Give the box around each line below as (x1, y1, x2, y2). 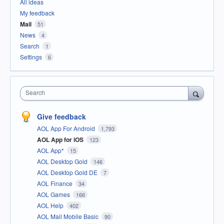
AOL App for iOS (37, 135, 85, 144)
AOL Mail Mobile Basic (37, 212, 100, 221)
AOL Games (37, 190, 71, 199)
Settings (20, 52, 42, 61)
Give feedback (37, 111, 86, 122)
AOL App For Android (37, 124, 96, 133)
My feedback (20, 8, 54, 17)
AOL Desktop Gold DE (37, 168, 99, 177)
